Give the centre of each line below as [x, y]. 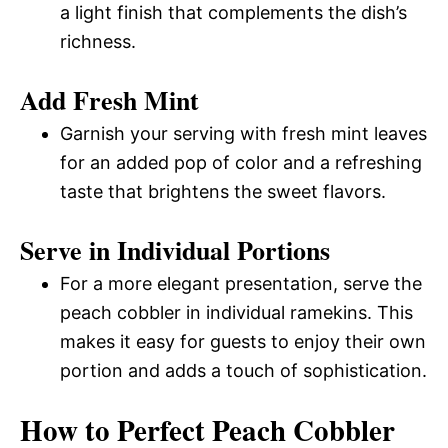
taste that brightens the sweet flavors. [223, 191]
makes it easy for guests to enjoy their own [243, 341]
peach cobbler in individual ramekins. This [236, 312]
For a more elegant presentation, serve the [241, 283]
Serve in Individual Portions [175, 249]
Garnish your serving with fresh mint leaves [243, 133]
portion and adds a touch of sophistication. [243, 370]
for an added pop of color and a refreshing [241, 162]
